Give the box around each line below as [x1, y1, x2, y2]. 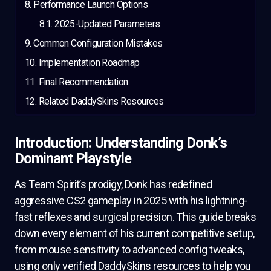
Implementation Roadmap [38, 57, 140, 69]
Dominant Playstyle [15, 150, 131, 167]
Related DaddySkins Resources [38, 96, 164, 108]
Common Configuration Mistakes [33, 38, 163, 50]
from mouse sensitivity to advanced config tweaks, [15, 243, 244, 256]
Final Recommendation [38, 76, 128, 88]
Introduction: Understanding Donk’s [15, 134, 227, 151]
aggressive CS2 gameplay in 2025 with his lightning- [15, 194, 247, 207]
